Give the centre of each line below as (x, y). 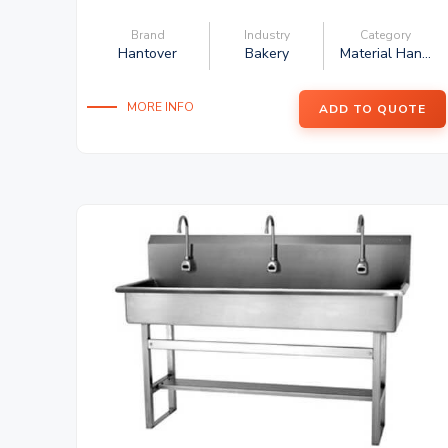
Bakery (266, 53)
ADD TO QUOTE (373, 109)
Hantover (148, 53)
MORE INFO (160, 106)
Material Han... (386, 53)
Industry (266, 35)
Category (386, 35)
